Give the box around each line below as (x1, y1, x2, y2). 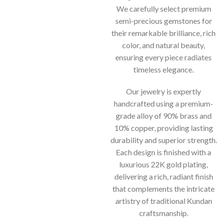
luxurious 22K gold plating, (119, 159, 208, 169)
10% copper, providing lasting (114, 123, 213, 132)
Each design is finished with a (116, 147, 211, 157)
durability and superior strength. (110, 135, 217, 145)
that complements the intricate (112, 183, 215, 193)
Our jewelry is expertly (126, 86, 201, 96)
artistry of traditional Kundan (115, 196, 212, 205)
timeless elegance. (133, 64, 194, 74)
